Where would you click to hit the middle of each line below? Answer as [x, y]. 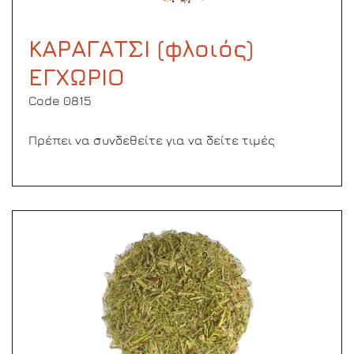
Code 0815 [60, 100]
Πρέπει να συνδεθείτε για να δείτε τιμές [152, 140]
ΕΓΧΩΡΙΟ [77, 77]
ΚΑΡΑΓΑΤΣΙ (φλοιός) [141, 48]
